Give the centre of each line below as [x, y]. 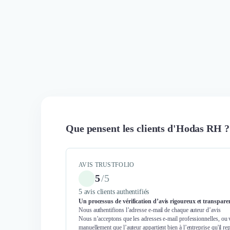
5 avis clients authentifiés [114, 191]
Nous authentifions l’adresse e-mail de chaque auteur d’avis [150, 210]
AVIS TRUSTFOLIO [107, 165]
